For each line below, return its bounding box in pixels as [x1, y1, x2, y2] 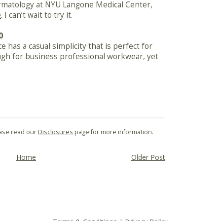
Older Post [131, 152, 165, 162]
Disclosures [38, 127, 73, 136]
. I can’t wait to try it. [1, 10, 73, 21]
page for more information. [73, 127, 153, 136]
